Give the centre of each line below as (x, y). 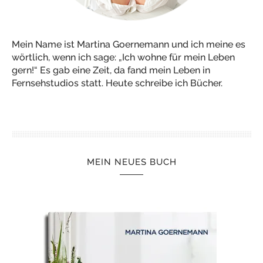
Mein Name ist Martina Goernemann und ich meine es (129, 44)
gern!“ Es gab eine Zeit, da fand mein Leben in (111, 70)
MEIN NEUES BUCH (131, 162)
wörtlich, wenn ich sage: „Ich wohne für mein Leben (123, 57)
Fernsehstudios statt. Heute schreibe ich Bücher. (117, 83)
